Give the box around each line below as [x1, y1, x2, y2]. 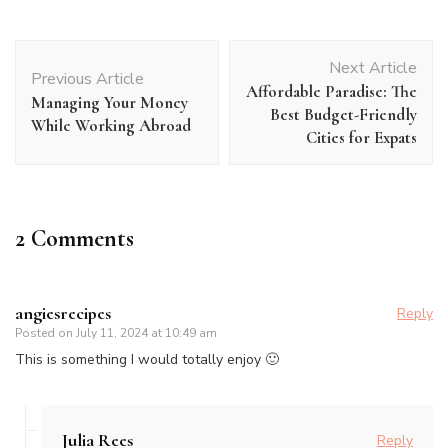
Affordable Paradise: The [246, 80, 417, 102]
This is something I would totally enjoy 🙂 [15, 349, 279, 369]
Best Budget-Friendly [270, 103, 417, 125]
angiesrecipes [15, 301, 111, 324]
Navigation [14, 62, 122, 92]
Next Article [329, 56, 417, 79]
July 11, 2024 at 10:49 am [76, 324, 217, 341]
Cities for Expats [306, 126, 417, 148]
